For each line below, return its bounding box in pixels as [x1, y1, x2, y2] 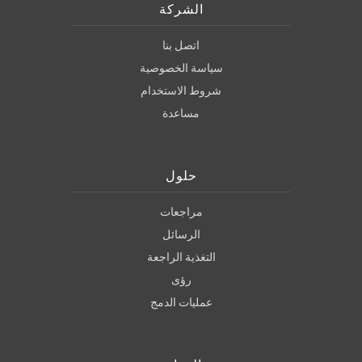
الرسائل [162, 227, 200, 242]
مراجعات [159, 204, 203, 220]
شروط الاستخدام [141, 83, 221, 99]
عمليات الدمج [149, 295, 213, 310]
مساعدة [162, 106, 200, 121]
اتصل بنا [162, 38, 200, 53]
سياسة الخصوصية [139, 61, 223, 76]
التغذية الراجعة [146, 250, 216, 265]
